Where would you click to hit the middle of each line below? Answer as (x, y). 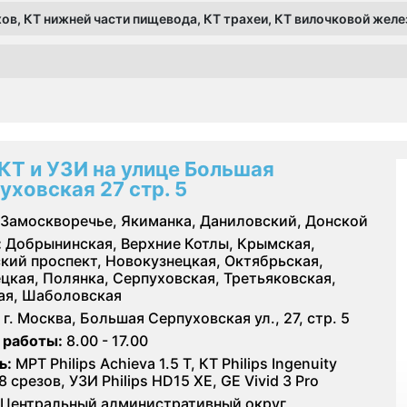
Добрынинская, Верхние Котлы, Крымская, (159, 243)
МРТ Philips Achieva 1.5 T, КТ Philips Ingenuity (174, 363)
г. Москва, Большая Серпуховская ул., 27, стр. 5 (177, 318)
